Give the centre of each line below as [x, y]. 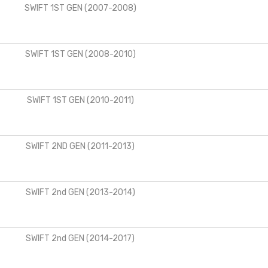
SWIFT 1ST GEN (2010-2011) [80, 100]
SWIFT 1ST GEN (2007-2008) [80, 8]
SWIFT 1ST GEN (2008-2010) [80, 54]
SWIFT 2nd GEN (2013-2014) [80, 192]
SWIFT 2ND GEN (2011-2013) [80, 146]
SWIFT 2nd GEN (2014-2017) [80, 238]
